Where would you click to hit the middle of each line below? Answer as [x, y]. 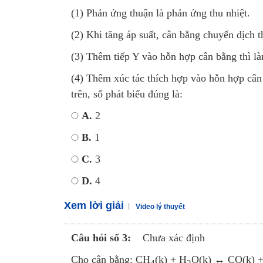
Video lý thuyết [160, 206]
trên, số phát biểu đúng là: [127, 94]
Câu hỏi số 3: [101, 237]
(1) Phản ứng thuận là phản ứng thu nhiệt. [160, 13]
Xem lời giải [94, 205]
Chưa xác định [173, 237]
